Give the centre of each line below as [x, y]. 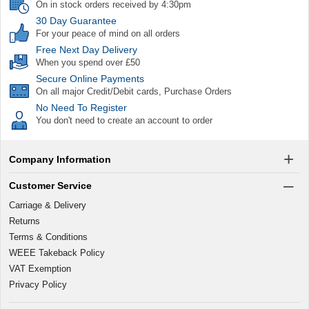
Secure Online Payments [90, 78]
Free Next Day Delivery [87, 49]
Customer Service [50, 185]
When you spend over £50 [88, 62]
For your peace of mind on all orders [108, 33]
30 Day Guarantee [76, 20]
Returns [24, 221]
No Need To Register [81, 107]
